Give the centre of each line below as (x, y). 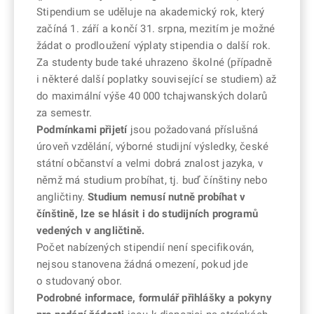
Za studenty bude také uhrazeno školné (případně (154, 63)
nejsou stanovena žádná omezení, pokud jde (142, 265)
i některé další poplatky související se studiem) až (157, 80)
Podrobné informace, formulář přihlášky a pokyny (154, 298)
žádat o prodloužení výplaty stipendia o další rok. (154, 46)
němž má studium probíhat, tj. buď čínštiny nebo (152, 180)
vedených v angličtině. (91, 231)
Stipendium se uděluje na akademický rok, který (151, 12)
